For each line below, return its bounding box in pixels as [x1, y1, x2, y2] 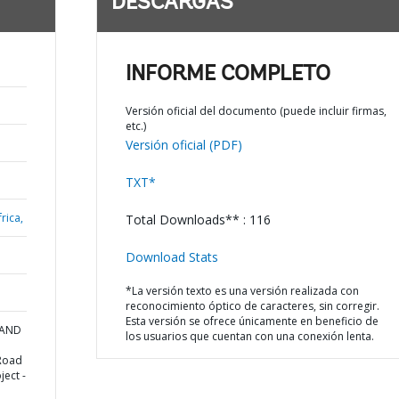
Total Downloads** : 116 [125, 211, 271, 228]
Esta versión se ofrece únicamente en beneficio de [125, 313, 379, 329]
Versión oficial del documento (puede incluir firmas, [125, 103, 387, 118]
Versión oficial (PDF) [125, 136, 242, 153]
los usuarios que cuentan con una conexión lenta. [125, 329, 374, 344]
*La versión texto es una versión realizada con [125, 283, 359, 298]
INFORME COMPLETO [125, 64, 330, 85]
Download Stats [125, 248, 218, 265]
